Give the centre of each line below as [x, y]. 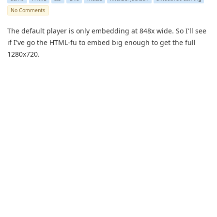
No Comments [28, 10]
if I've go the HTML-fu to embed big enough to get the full [101, 42]
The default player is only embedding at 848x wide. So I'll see [107, 31]
